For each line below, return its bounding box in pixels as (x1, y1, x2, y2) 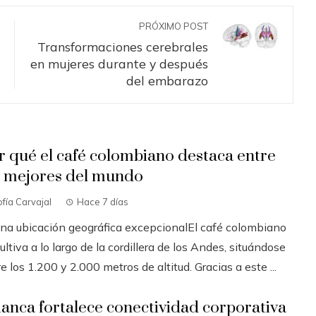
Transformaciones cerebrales (37, 38, 208, 54)
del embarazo (126, 72, 208, 88)
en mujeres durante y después (30, 55, 208, 71)
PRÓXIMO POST (139, 20, 208, 32)
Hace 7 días (76, 195, 128, 207)
